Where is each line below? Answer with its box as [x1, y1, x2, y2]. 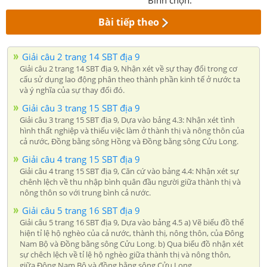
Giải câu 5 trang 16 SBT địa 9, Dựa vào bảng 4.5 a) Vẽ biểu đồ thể [20, 216, 244, 228]
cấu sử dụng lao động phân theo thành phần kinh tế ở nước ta [20, 73, 240, 85]
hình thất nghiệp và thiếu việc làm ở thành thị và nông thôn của [20, 125, 244, 136]
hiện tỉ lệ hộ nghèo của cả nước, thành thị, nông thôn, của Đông [20, 227, 244, 238]
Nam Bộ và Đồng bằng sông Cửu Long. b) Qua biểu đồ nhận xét [20, 238, 244, 249]
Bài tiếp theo [98, 15, 160, 29]
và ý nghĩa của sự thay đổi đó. [20, 84, 125, 95]
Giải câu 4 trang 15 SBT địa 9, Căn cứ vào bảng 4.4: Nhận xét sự [20, 165, 239, 176]
